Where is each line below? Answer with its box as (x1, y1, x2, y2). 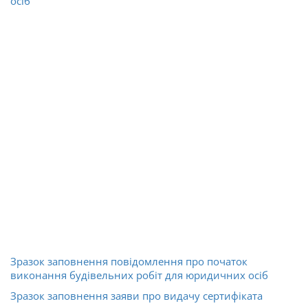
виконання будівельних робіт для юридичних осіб (10, 267, 268, 282)
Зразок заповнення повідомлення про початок (10, 254, 247, 268)
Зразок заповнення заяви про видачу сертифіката (10, 288, 263, 302)
